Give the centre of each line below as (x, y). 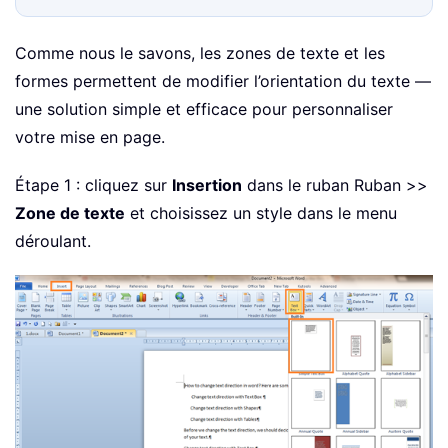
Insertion (207, 185)
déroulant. (53, 241)
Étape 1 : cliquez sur (93, 185)
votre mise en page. (90, 137)
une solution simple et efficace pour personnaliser (204, 109)
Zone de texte (70, 213)
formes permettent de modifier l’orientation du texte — (223, 81)
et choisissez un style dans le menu (261, 213)
